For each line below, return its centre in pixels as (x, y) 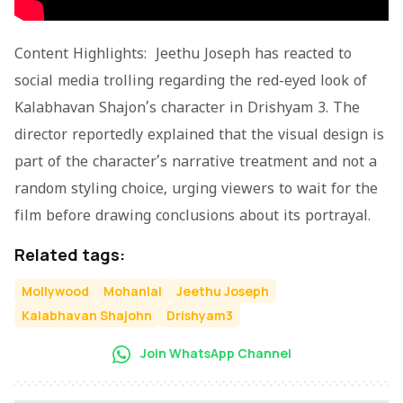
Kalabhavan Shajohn (87, 315)
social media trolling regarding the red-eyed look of (191, 81)
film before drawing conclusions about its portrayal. (193, 216)
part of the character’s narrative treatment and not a (196, 162)
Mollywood (55, 291)
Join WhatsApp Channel (214, 353)
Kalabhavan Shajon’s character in (131, 108)
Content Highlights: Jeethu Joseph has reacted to (183, 54)
